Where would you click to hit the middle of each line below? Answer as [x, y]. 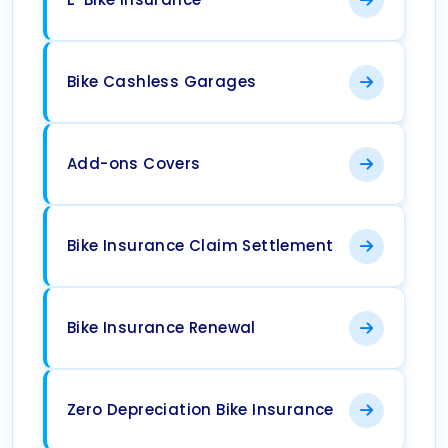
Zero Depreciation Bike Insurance [200, 410]
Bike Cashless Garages [162, 82]
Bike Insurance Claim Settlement [200, 246]
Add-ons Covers [134, 164]
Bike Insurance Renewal [161, 328]
